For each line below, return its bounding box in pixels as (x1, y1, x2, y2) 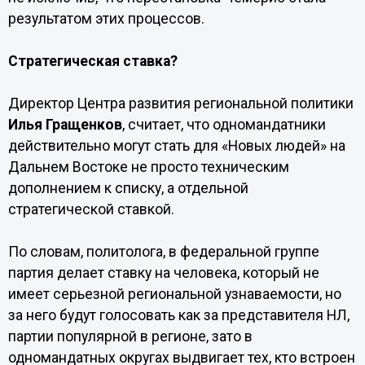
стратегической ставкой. (7, 201, 174, 218)
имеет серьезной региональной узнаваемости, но (7, 286, 341, 302)
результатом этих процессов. (7, 11, 204, 27)
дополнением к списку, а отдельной (7, 180, 248, 196)
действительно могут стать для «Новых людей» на (7, 138, 345, 154)
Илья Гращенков (7, 117, 122, 133)
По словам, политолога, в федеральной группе (7, 244, 319, 260)
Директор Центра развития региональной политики (7, 95, 354, 112)
